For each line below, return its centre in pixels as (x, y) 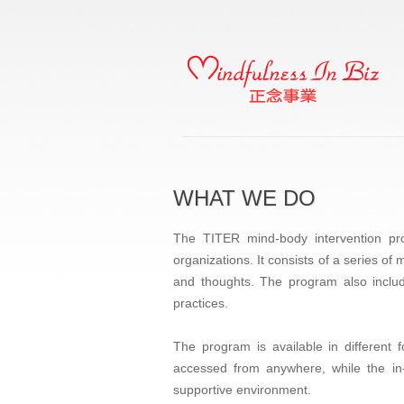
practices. (201, 303)
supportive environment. (242, 390)
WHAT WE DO (244, 198)
